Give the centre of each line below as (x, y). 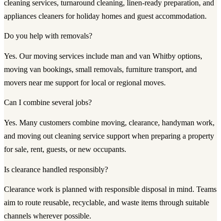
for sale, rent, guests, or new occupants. (65, 149)
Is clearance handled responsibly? (56, 169)
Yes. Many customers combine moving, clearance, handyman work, (109, 122)
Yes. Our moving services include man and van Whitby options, (103, 56)
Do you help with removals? (48, 36)
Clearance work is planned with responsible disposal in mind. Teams (110, 189)
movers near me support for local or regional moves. (85, 82)
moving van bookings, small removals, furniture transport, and (100, 69)
